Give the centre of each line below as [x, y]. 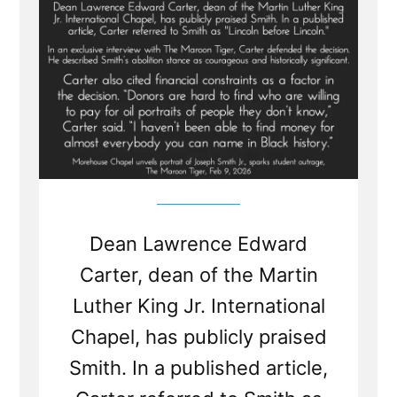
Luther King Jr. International [198, 306]
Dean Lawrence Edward [198, 244]
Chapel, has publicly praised [198, 337]
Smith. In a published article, [198, 368]
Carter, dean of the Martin [198, 275]
